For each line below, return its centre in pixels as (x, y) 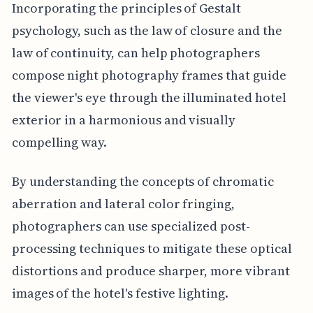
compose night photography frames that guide (149, 75)
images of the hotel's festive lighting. (120, 293)
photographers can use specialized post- (131, 226)
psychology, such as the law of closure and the (147, 31)
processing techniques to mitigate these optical (152, 249)
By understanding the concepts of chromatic (143, 182)
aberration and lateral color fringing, (123, 204)
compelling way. (59, 143)
